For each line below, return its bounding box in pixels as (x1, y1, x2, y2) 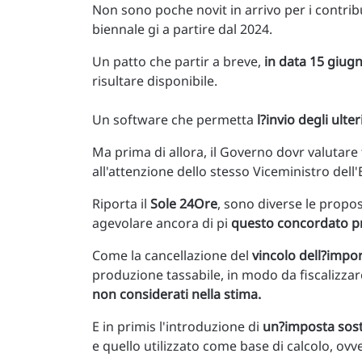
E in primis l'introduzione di (92, 318, 263, 336)
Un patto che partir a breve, (92, 53, 264, 71)
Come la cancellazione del (92, 246, 252, 265)
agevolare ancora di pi (92, 214, 231, 233)
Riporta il (92, 195, 150, 213)
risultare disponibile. (92, 72, 217, 90)
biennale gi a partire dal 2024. (92, 20, 272, 39)
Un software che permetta (92, 111, 257, 129)
